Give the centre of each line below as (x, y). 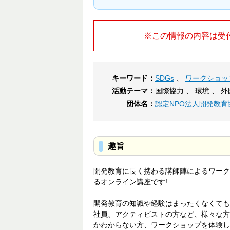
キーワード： (133, 78)
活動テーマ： (133, 91)
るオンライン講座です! (130, 181)
